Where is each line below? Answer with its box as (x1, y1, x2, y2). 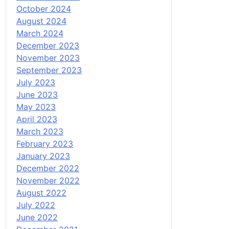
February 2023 (16, 138, 73, 149)
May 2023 (16, 101, 56, 112)
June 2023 (16, 89, 58, 100)
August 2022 (16, 187, 66, 198)
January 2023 (16, 150, 70, 161)
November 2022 (16, 175, 80, 186)
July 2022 (16, 199, 55, 210)
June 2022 (16, 212, 58, 222)
